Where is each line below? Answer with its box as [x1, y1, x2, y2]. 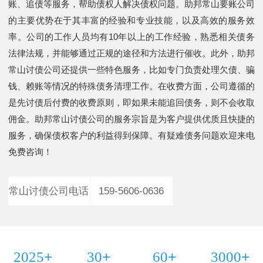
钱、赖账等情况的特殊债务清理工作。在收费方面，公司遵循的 [8, 81, 255, 91]
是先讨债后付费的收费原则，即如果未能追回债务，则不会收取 [8, 97, 255, 107]
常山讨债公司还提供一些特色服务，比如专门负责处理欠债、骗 [8, 65, 255, 75]
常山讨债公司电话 [9, 186, 89, 197]
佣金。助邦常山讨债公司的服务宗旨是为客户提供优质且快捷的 [8, 114, 255, 124]
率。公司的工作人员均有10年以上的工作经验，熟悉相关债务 [8, 32, 255, 42]
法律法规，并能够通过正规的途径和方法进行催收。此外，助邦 [8, 48, 255, 58]
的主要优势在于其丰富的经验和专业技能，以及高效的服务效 [8, 15, 255, 25]
